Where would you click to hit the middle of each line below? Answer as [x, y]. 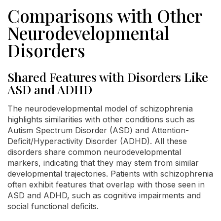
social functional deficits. [53, 206]
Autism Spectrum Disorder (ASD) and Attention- [98, 130]
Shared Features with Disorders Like [108, 76]
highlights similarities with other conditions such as [101, 119]
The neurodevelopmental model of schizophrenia [100, 108]
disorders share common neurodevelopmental [94, 152]
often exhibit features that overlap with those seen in [106, 184]
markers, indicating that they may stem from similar [103, 163]
